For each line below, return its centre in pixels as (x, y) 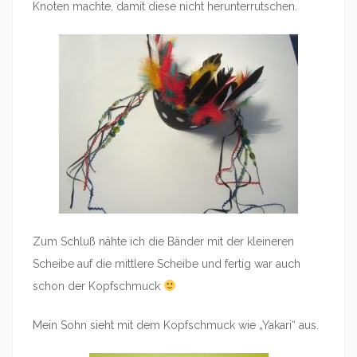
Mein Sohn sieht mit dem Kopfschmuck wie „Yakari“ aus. (176, 325)
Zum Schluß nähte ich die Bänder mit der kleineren (163, 241)
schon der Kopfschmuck (98, 286)
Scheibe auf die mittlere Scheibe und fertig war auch (167, 264)
